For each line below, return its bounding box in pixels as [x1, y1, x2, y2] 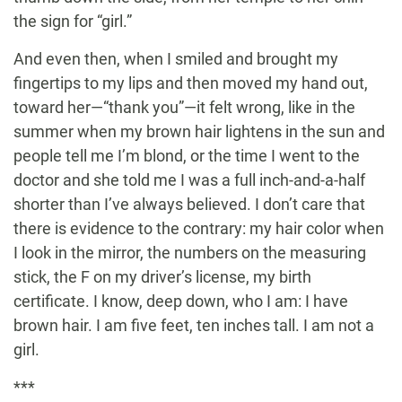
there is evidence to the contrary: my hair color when [13, 219, 384, 239]
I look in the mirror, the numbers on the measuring [13, 243, 366, 263]
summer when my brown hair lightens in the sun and [13, 122, 385, 142]
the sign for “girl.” [13, 12, 132, 31]
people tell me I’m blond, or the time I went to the [13, 146, 360, 166]
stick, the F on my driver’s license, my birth [13, 267, 311, 287]
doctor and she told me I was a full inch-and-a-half [13, 170, 365, 190]
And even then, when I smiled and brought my [13, 49, 338, 69]
